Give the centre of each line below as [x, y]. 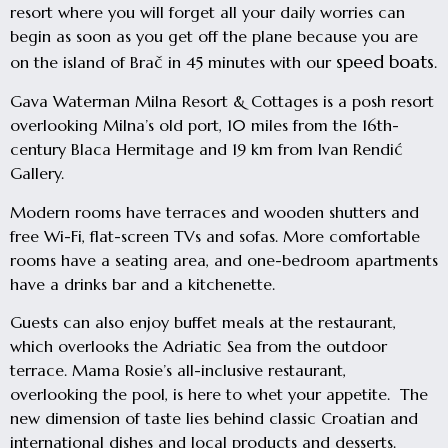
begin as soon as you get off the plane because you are [214, 35]
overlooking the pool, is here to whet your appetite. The [219, 394]
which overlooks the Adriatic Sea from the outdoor [198, 346]
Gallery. [37, 173]
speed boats [385, 61]
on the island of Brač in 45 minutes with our [173, 61]
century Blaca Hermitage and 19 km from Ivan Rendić [206, 149]
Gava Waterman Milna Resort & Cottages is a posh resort [222, 101]
